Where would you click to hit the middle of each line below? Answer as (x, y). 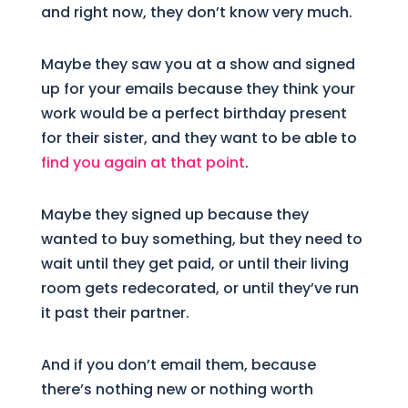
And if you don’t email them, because (178, 364)
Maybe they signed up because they (174, 214)
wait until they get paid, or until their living (194, 263)
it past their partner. (115, 312)
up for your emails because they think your (198, 88)
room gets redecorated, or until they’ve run (199, 288)
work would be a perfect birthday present (194, 113)
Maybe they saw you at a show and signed (198, 64)
